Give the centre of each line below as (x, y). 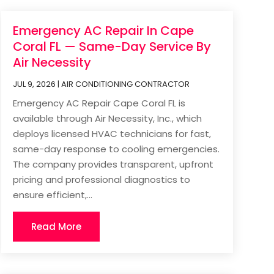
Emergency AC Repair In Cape (103, 30)
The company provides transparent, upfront (113, 164)
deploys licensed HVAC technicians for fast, (112, 133)
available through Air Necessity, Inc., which (107, 118)
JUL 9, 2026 (34, 84)
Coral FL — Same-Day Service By (112, 46)
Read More (56, 226)
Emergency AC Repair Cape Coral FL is (99, 103)
